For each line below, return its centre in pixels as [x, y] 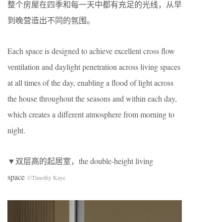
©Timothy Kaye [46, 178]
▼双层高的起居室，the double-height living [80, 161]
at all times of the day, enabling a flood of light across [90, 83]
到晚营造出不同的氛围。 [51, 20]
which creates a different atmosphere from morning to [91, 114]
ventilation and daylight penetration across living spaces [94, 67]
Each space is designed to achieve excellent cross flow [91, 51]
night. [16, 130]
